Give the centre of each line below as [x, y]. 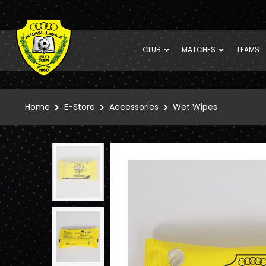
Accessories [134, 107]
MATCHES [199, 50]
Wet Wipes [195, 107]
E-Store [80, 107]
